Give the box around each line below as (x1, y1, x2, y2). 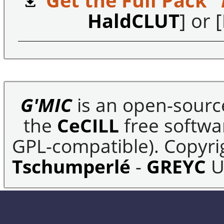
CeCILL (57, 113, 119, 138)
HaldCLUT (87, 7, 179, 34)
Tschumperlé (12, 154, 130, 179)
